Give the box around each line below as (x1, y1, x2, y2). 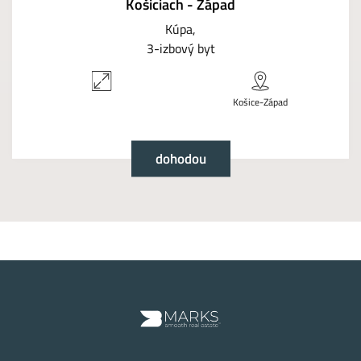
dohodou (155, 147, 206, 169)
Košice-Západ (232, 94, 288, 110)
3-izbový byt (146, 39, 215, 59)
